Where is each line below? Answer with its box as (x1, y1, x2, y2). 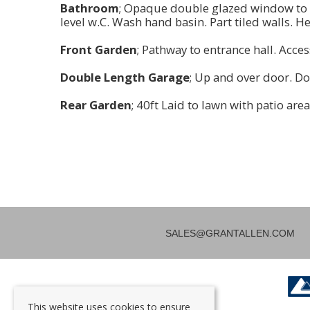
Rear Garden (60, 97, 131, 113)
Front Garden (60, 42, 137, 58)
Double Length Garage (60, 69, 190, 86)
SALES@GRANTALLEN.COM (165, 228, 295, 239)
